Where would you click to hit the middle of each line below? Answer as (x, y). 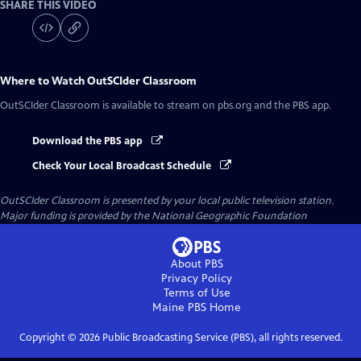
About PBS (197, 263)
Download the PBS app (89, 141)
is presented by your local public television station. (217, 200)
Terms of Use (197, 293)
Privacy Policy (197, 278)
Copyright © (49, 337)
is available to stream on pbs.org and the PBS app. (216, 106)
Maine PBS (179, 307)
